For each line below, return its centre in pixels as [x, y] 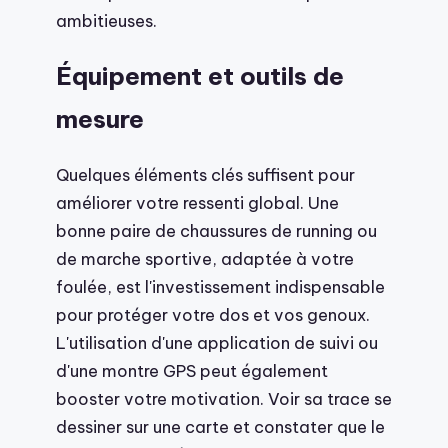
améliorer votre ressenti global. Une [197, 203]
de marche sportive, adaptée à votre [205, 259]
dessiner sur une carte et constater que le [220, 427]
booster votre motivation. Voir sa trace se [224, 399]
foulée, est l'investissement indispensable [220, 287]
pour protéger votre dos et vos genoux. [213, 315]
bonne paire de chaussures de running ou [216, 231]
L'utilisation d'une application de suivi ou [217, 343]
